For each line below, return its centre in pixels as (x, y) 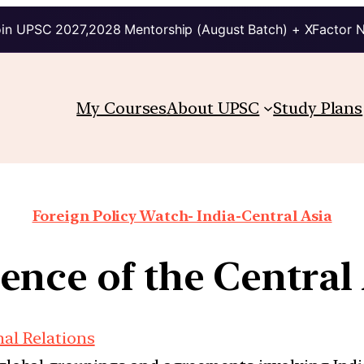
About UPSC (213, 108)
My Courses (122, 108)
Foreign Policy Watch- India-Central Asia (182, 215)
